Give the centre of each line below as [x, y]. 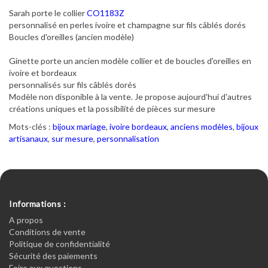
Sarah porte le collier [48, 13]
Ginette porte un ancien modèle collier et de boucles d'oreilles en [130, 61]
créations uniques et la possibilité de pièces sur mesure [112, 109]
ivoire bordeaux [138, 127]
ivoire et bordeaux [43, 73]
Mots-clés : [31, 127]
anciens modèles [202, 127]
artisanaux [28, 138]
